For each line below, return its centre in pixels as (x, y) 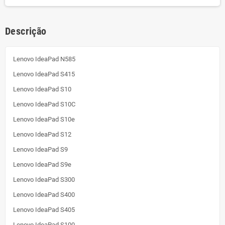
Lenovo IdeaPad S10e (44, 120)
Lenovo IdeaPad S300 (44, 180)
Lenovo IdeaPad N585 (44, 59)
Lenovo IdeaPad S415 (44, 74)
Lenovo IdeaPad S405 (44, 210)
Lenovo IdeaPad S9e (42, 165)
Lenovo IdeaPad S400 (44, 195)
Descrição (26, 31)
